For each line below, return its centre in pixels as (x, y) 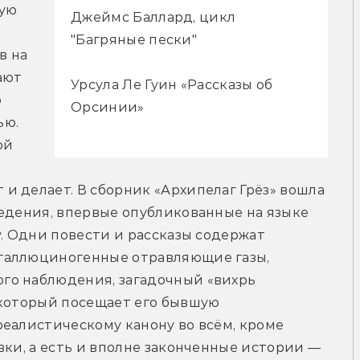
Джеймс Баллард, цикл (153, 17)
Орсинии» (108, 107)
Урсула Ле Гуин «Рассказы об (172, 84)
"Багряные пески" (134, 39)
